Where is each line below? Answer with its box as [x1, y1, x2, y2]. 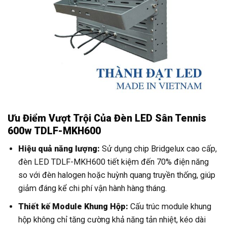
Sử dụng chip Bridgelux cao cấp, [100, 143, 217, 154]
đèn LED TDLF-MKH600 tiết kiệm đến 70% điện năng [18, 157, 209, 167]
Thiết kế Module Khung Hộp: [18, 201, 129, 211]
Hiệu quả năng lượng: [18, 143, 100, 154]
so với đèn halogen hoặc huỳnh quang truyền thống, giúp [18, 170, 216, 180]
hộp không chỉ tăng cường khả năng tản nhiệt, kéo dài [18, 214, 206, 224]
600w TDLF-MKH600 [8, 125, 101, 137]
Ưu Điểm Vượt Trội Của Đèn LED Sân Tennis [8, 112, 206, 125]
